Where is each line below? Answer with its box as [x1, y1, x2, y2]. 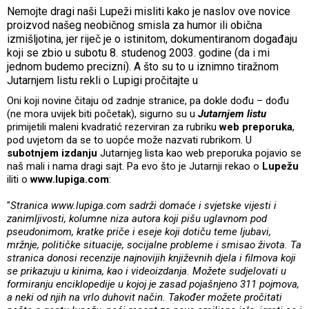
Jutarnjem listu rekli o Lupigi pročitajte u [7, 73, 198, 87]
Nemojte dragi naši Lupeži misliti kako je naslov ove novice [7, 4, 290, 18]
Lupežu [262, 159, 299, 172]
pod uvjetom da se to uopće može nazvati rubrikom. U [7, 133, 252, 146]
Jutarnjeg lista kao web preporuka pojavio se [97, 146, 301, 159]
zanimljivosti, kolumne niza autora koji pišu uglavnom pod [7, 212, 267, 225]
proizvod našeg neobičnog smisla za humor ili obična [7, 18, 262, 32]
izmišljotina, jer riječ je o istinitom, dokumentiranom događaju [7, 32, 297, 46]
